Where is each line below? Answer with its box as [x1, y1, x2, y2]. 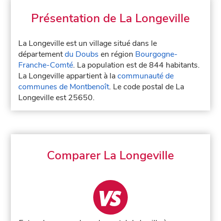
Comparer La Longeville [47, 147, 174, 163]
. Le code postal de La [109, 81, 184, 92]
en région [99, 49, 136, 60]
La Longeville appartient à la [18, 71, 118, 81]
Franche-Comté [18, 60, 74, 71]
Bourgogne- [135, 49, 178, 60]
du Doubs [65, 49, 99, 60]
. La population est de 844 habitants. [73, 60, 200, 71]
